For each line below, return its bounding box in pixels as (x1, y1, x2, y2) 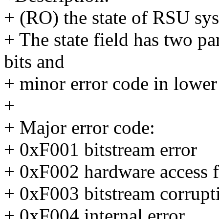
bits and (4, 51, 65, 72)
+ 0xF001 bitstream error (4, 139, 197, 160)
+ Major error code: (4, 117, 155, 138)
